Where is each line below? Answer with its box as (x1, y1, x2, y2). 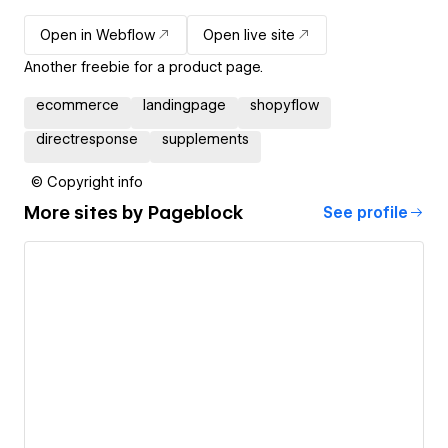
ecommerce (36, 96, 119, 113)
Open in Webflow (40, 26, 155, 43)
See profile (323, 203, 408, 222)
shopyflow (250, 96, 319, 113)
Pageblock (148, 202, 244, 224)
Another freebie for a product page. (24, 58, 263, 75)
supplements (162, 130, 249, 147)
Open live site (203, 26, 295, 43)
